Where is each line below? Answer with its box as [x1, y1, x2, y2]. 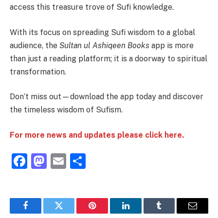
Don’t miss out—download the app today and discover [10, 92, 203, 102]
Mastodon [47, 152, 117, 170]
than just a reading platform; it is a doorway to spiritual [10, 54, 207, 63]
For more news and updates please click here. [10, 130, 184, 140]
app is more [149, 40, 194, 50]
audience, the [10, 40, 59, 50]
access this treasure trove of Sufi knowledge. [10, 2, 174, 12]
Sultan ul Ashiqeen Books [59, 40, 149, 50]
